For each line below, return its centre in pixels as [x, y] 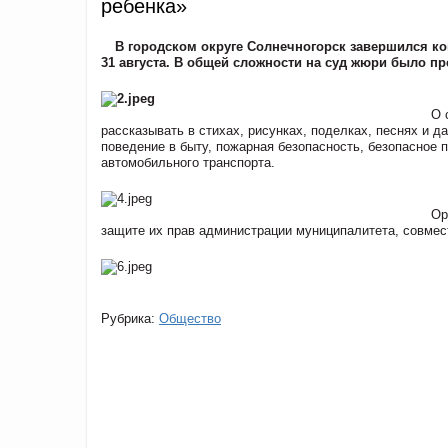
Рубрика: [130, 318]
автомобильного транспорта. [188, 162]
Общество [190, 318]
